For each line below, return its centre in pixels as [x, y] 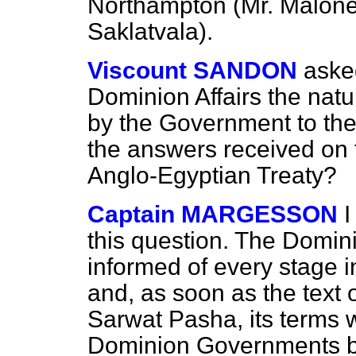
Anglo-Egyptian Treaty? [212, 175]
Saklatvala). [150, 31]
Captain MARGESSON [213, 214]
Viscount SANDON [192, 70]
